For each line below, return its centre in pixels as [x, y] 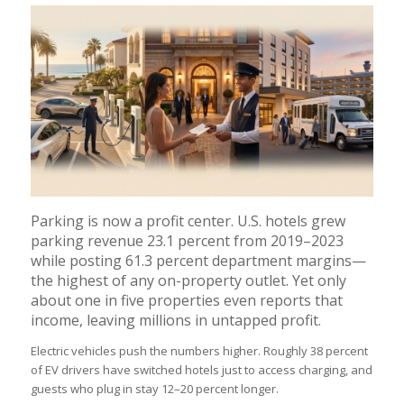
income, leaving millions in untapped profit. [175, 321]
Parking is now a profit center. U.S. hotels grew [188, 221]
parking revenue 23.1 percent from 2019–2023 [187, 241]
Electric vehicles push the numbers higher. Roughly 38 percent [199, 350]
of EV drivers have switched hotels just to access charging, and [201, 369]
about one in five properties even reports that [186, 301]
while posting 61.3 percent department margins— [198, 261]
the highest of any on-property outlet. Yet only [188, 281]
